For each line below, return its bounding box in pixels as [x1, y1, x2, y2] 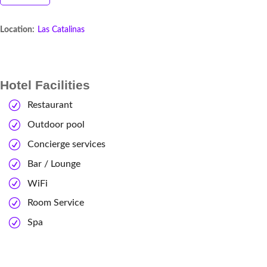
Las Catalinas [38, 25, 85, 34]
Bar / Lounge [27, 159, 80, 169]
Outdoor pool [27, 119, 85, 129]
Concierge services [27, 139, 105, 149]
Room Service [27, 198, 84, 208]
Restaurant [27, 100, 73, 110]
